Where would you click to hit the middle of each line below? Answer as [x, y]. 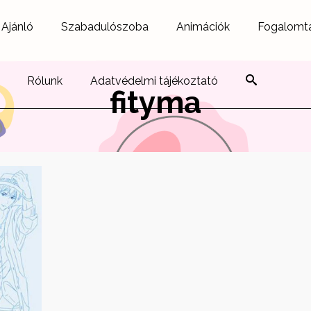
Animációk [203, 27]
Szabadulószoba [105, 27]
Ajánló [17, 27]
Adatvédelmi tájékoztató [154, 81]
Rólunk [45, 81]
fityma [155, 102]
